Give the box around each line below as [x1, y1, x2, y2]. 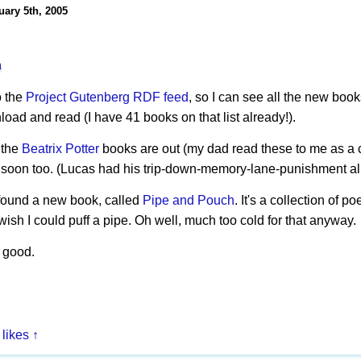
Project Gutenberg [26, 90, 130, 105]
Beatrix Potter [22, 142, 99, 156]
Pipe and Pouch [143, 193, 234, 208]
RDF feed [133, 90, 189, 105]
